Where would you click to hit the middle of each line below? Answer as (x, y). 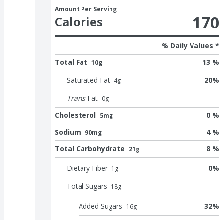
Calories (79, 21)
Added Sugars (100, 206)
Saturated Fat (88, 80)
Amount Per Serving (86, 9)
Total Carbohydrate (90, 148)
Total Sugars (87, 186)
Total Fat (71, 62)
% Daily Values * (190, 45)
